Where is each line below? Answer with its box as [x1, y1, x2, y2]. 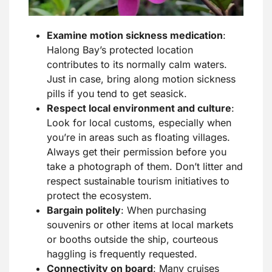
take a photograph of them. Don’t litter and [47, 160, 243, 173]
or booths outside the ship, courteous [47, 233, 218, 246]
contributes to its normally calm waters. [47, 58, 227, 71]
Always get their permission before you [47, 146, 226, 158]
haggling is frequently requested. [47, 248, 197, 260]
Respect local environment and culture [47, 102, 231, 115]
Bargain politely [47, 204, 121, 217]
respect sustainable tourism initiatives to [47, 175, 229, 188]
